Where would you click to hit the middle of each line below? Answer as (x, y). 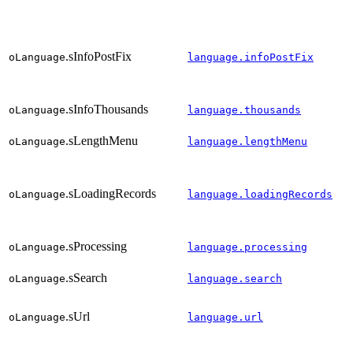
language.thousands (244, 110)
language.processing (247, 247)
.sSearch (86, 277)
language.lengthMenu (247, 141)
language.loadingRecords (260, 194)
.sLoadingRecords (111, 193)
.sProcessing (96, 246)
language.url (225, 317)
